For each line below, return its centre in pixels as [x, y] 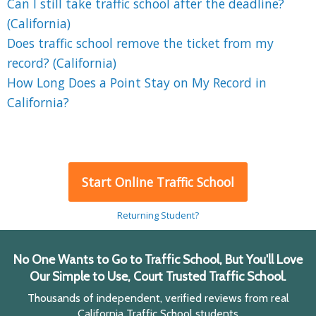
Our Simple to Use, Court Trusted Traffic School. [158, 276]
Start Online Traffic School [158, 182]
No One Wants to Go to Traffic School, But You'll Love [158, 259]
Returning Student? [158, 215]
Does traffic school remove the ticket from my [140, 43]
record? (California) [62, 62]
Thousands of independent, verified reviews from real [158, 298]
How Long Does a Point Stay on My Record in [137, 82]
